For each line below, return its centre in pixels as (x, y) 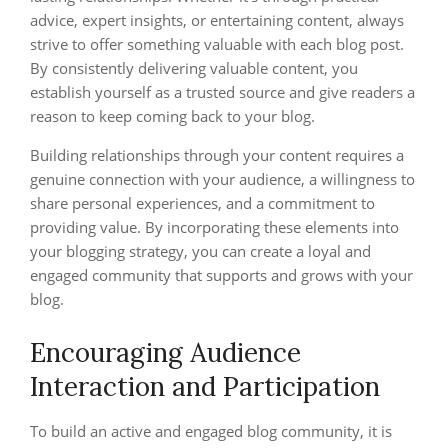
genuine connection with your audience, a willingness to (222, 179)
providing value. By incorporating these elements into (214, 227)
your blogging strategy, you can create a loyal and (200, 251)
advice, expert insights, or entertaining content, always (217, 20)
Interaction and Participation (205, 386)
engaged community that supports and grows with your (221, 275)
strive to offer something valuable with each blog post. (217, 44)
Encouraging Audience (165, 352)
